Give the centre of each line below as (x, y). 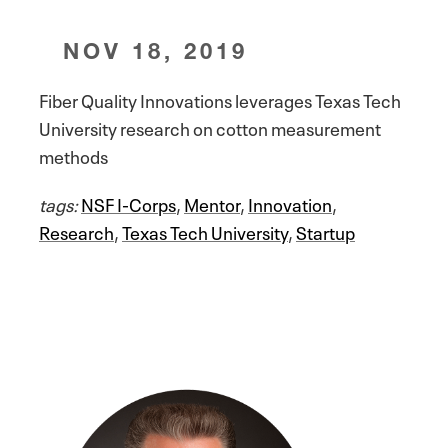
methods (73, 155)
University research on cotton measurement (210, 127)
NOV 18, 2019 (156, 51)
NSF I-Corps (128, 203)
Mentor (212, 203)
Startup (325, 231)
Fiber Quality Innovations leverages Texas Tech (220, 99)
